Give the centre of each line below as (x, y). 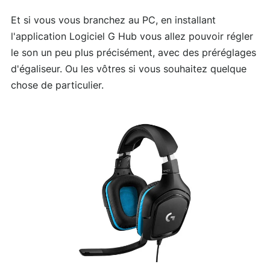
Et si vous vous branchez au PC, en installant (113, 20)
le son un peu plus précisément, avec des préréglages (133, 53)
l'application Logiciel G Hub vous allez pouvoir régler (132, 36)
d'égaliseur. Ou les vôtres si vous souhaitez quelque (129, 69)
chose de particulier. (57, 85)
